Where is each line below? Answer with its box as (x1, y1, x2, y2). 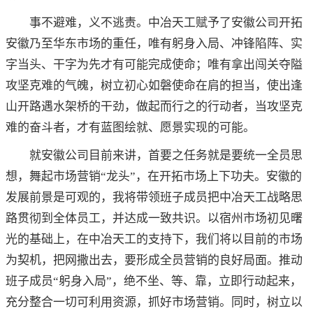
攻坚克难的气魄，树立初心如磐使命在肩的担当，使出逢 (6, 79, 303, 93)
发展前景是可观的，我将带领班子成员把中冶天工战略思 (6, 191, 303, 205)
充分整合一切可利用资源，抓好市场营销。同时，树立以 (6, 296, 303, 310)
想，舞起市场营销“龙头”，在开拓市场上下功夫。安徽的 (6, 170, 302, 184)
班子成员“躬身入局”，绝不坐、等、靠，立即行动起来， (6, 275, 302, 289)
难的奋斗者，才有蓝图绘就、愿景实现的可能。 (6, 121, 255, 135)
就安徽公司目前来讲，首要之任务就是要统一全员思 (29, 149, 303, 163)
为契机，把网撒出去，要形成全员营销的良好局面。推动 (6, 254, 303, 268)
